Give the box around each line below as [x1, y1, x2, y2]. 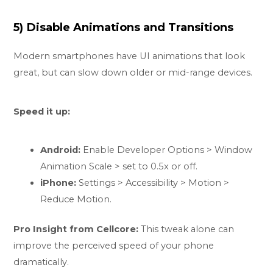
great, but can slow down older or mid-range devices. [13, 66, 253, 78]
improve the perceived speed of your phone [13, 240, 214, 252]
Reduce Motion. [40, 194, 112, 205]
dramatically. [13, 257, 69, 268]
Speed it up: [13, 105, 71, 117]
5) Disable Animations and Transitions [13, 19, 234, 34]
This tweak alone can [138, 224, 235, 235]
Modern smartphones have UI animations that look [13, 50, 246, 62]
